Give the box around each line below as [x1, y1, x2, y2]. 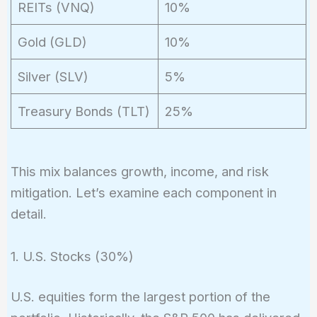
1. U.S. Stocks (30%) [10, 248, 134, 264]
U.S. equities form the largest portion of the [10, 288, 270, 304]
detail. [10, 206, 47, 222]
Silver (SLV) [17, 68, 88, 84]
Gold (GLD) [17, 33, 87, 50]
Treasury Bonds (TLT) [17, 103, 150, 119]
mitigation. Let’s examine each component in [10, 185, 277, 201]
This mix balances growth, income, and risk [10, 163, 269, 180]
